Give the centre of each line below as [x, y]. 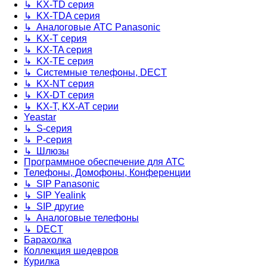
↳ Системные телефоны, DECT [95, 73]
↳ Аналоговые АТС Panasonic [92, 27]
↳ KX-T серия [55, 39]
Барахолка [48, 240]
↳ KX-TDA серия [62, 16]
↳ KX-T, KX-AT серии [71, 107]
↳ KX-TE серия [59, 61]
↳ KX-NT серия [59, 84]
